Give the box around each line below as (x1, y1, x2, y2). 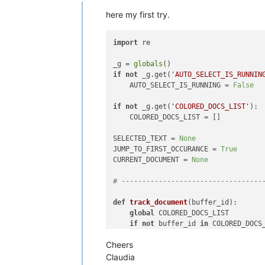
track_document (130, 198, 188, 206)
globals (134, 60, 163, 68)
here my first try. (106, 9, 170, 20)
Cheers (106, 239, 133, 250)
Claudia (106, 251, 135, 262)
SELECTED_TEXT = (113, 134, 180, 143)
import (113, 38, 138, 47)
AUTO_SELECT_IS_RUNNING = (113, 81, 234, 89)
